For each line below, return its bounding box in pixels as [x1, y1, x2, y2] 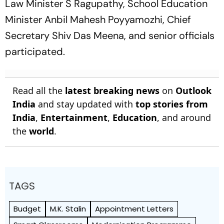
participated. [5, 45, 65, 58]
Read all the [12, 84, 65, 96]
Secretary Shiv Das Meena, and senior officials [5, 29, 214, 42]
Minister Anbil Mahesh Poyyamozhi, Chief [5, 13, 191, 26]
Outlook [175, 84, 211, 96]
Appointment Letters [95, 203, 173, 214]
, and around [157, 111, 211, 123]
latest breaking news [65, 84, 159, 96]
